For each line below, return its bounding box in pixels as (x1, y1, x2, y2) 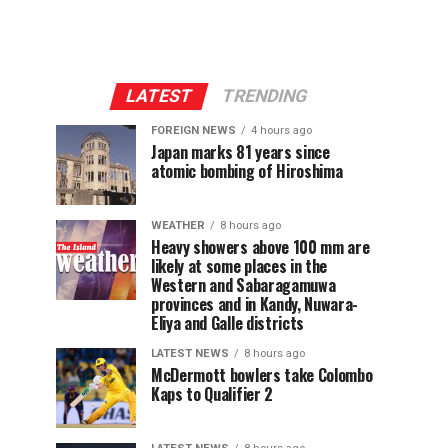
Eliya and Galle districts (151, 311, 304, 336)
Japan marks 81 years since (151, 140, 330, 165)
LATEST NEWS (151, 347, 229, 361)
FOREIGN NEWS (151, 124, 236, 138)
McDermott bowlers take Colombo (151, 363, 373, 388)
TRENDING (218, 86, 310, 107)
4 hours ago (251, 124, 312, 138)
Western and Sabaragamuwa (151, 273, 336, 298)
